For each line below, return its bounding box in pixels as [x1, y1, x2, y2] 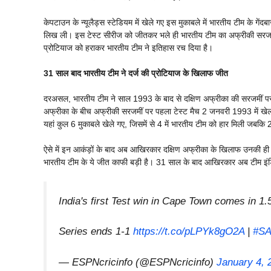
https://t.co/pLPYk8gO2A [133, 226, 244, 238]
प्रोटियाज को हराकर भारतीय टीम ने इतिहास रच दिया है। [44, 43, 213, 53]
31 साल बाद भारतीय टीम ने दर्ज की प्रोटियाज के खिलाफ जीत [44, 68, 228, 79]
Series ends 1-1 [59, 226, 133, 238]
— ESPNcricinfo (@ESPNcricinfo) [59, 256, 217, 268]
